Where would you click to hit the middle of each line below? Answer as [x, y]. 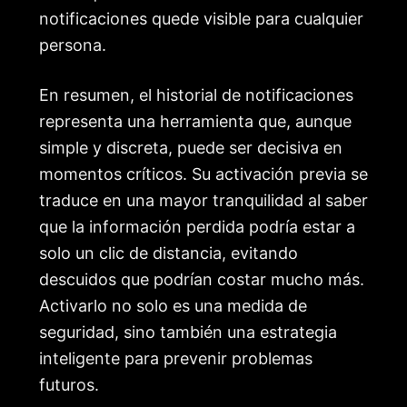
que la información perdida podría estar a [197, 226]
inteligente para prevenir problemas [176, 358]
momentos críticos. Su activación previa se [203, 174]
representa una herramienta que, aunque [195, 121]
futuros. [69, 384]
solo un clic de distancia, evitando [169, 253]
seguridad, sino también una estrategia [188, 332]
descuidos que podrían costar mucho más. [202, 279]
